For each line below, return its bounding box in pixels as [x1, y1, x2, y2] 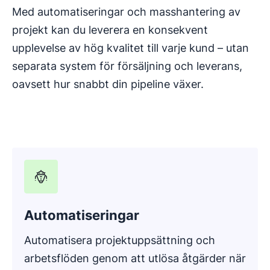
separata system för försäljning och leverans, [12, 59, 242, 72]
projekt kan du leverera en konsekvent [12, 23, 208, 36]
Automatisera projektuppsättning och [24, 233, 215, 246]
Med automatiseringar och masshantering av [12, 5, 240, 18]
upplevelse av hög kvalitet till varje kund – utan [12, 41, 249, 54]
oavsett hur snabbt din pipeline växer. [12, 77, 204, 90]
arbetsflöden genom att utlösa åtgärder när [24, 251, 246, 265]
